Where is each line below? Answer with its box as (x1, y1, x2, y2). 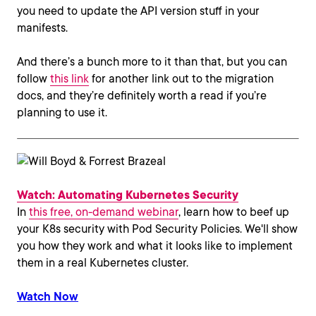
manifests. (17, 21, 68, 35)
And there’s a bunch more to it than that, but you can (17, 55, 287, 68)
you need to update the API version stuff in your (17, 4, 260, 18)
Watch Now (17, 290, 78, 303)
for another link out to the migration (89, 72, 274, 85)
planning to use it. (17, 106, 107, 119)
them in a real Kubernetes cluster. (17, 256, 188, 269)
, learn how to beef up (178, 205, 289, 219)
